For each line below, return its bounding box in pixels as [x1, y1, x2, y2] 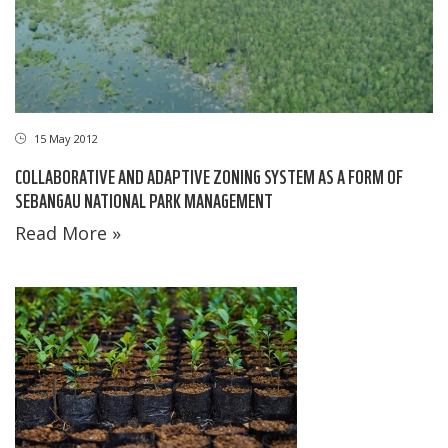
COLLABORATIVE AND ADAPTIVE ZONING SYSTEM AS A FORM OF [15, 163, 403, 189]
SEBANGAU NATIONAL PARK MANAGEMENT [15, 187, 273, 213]
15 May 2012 [31, 131, 98, 147]
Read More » [15, 221, 121, 246]
